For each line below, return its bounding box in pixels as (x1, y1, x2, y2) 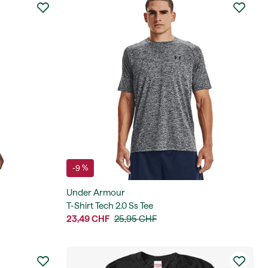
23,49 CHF (66, 214, 110, 224)
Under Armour (66, 187, 126, 198)
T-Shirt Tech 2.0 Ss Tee (66, 200, 154, 211)
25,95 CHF (114, 214, 157, 224)
